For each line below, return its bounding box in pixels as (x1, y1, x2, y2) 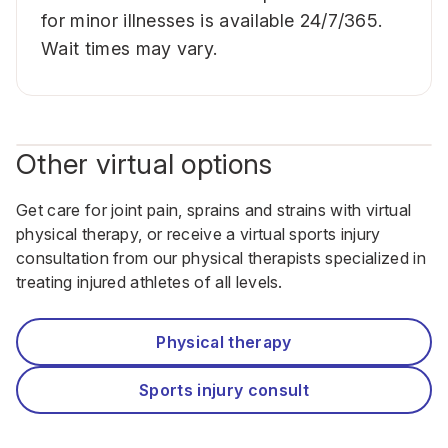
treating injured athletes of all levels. (16, 272, 283, 292)
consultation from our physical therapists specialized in (16, 248, 426, 268)
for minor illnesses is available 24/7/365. (41, 10, 383, 31)
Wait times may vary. (41, 38, 218, 59)
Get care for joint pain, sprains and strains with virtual (16, 200, 412, 220)
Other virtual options (16, 147, 273, 181)
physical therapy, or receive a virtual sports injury (16, 224, 381, 244)
